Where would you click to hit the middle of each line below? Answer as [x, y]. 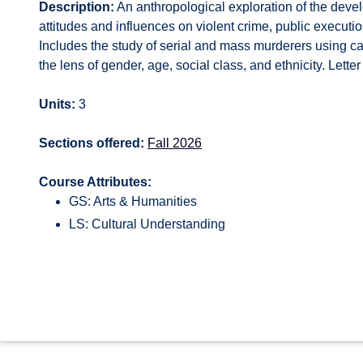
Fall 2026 [175, 143]
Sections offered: [92, 143]
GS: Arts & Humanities [132, 201]
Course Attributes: [95, 182]
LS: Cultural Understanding [147, 224]
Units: [57, 104]
